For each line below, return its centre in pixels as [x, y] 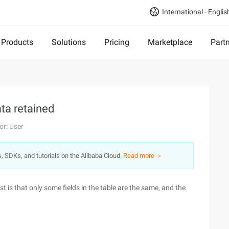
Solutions [69, 42]
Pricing [117, 42]
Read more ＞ [143, 156]
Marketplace [170, 42]
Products [17, 42]
